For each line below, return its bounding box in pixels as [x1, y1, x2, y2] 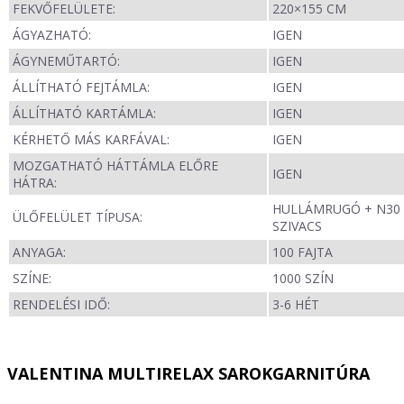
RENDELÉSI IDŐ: [13, 296, 110, 314]
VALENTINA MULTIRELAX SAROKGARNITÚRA [7, 363, 370, 385]
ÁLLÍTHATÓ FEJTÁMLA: [13, 78, 150, 96]
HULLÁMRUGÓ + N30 [272, 200, 400, 218]
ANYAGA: [13, 243, 66, 262]
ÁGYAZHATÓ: [13, 26, 91, 44]
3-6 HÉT [272, 296, 319, 314]
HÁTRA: [13, 174, 57, 192]
